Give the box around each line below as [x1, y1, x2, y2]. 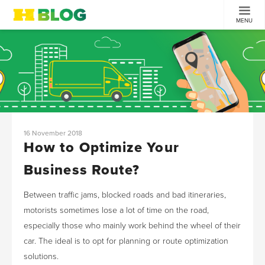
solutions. [24, 251, 59, 261]
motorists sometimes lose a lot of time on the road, [24, 205, 209, 215]
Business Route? [24, 161, 140, 179]
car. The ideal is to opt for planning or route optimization [24, 236, 228, 246]
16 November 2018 [24, 129, 82, 137]
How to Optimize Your [24, 139, 179, 156]
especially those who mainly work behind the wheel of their [24, 221, 241, 231]
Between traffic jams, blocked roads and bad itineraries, [24, 190, 226, 200]
